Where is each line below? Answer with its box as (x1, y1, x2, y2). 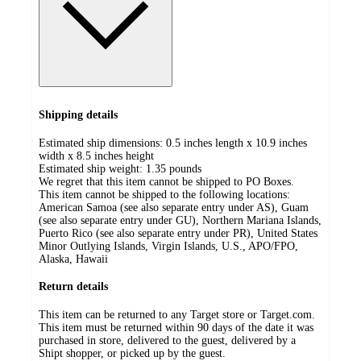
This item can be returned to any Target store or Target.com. (39, 308, 315, 321)
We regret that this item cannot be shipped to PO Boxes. (39, 175, 294, 188)
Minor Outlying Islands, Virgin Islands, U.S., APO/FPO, (39, 239, 298, 252)
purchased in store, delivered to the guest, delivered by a (39, 334, 296, 346)
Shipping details (39, 109, 118, 122)
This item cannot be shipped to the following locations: (39, 188, 290, 201)
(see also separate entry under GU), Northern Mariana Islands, (39, 214, 322, 226)
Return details (39, 280, 108, 293)
